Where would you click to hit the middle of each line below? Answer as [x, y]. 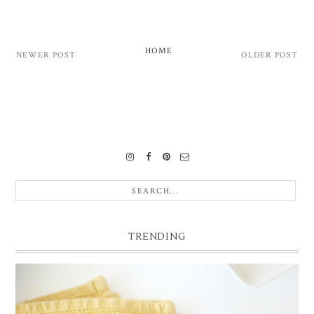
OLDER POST [269, 55]
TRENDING [157, 237]
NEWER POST [46, 55]
